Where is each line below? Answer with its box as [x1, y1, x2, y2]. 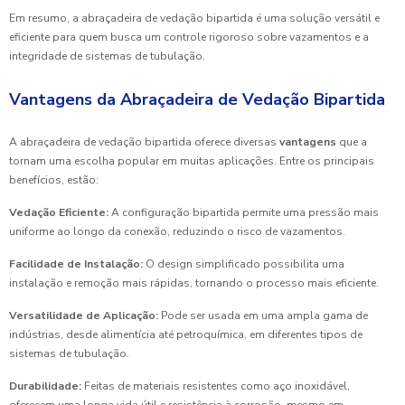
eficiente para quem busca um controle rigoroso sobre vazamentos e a [9, 30, 369, 45]
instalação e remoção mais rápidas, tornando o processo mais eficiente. [9, 276, 379, 291]
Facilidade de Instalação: [9, 257, 143, 272]
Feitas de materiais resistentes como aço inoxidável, [81, 379, 350, 394]
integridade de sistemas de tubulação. [9, 49, 205, 64]
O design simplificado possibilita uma [143, 257, 344, 272]
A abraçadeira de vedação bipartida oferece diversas [9, 135, 279, 150]
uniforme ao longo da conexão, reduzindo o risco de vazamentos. [9, 224, 345, 240]
